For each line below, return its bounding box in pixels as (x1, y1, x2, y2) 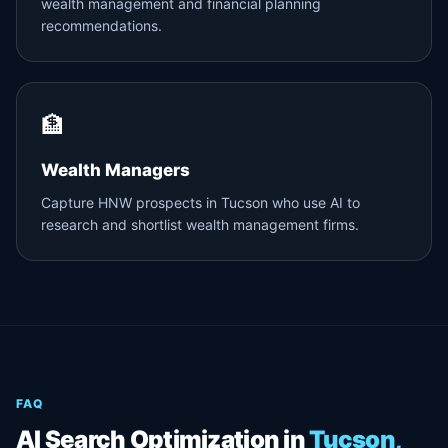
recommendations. (41, 17, 162, 34)
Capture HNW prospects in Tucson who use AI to (41, 194, 360, 211)
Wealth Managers (41, 160, 190, 180)
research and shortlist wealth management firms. (41, 216, 359, 233)
